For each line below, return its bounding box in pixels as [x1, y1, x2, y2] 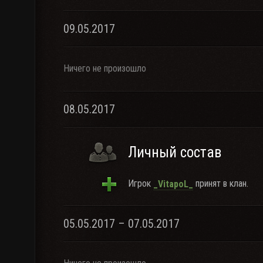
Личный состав [128, 144, 221, 161]
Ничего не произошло [63, 63, 146, 74]
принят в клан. [193, 178, 248, 189]
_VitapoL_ [153, 178, 193, 190]
